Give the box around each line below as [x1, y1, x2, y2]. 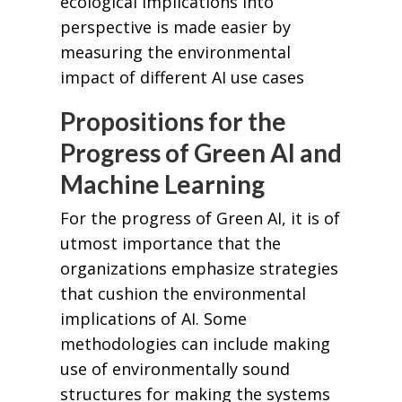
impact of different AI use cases [59, 66, 304, 89]
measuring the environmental [59, 41, 291, 64]
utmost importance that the [59, 232, 281, 254]
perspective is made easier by [59, 16, 291, 39]
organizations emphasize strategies [59, 257, 338, 279]
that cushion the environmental [59, 282, 306, 304]
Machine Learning [59, 169, 265, 200]
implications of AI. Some [59, 307, 247, 329]
